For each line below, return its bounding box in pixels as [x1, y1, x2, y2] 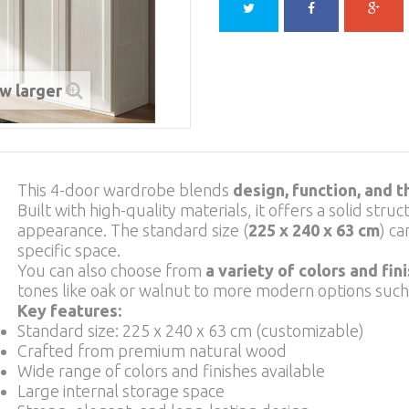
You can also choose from [17, 261, 205, 279]
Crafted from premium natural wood [17, 341, 287, 360]
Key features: [17, 301, 121, 320]
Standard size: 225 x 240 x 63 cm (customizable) [17, 321, 364, 340]
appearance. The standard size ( [17, 221, 248, 239]
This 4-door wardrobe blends [17, 181, 233, 199]
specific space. [17, 241, 121, 259]
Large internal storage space [17, 382, 225, 400]
